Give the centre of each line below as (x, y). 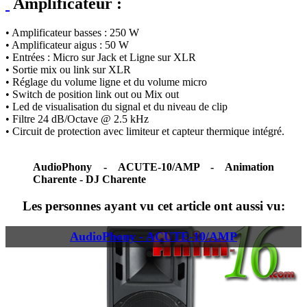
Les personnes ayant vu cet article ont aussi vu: (153, 206)
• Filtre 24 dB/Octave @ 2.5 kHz (77, 119)
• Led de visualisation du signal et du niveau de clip (116, 107)
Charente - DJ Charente (89, 180)
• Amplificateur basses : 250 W (72, 33)
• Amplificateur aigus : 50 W (67, 45)
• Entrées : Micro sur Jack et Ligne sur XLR (101, 58)
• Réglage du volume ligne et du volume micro (106, 82)
